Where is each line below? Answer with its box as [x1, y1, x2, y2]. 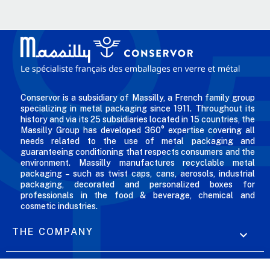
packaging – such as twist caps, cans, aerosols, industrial [20, 169, 255, 179]
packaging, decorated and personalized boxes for [20, 180, 255, 190]
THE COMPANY [12, 226, 93, 238]
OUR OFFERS [12, 257, 84, 269]
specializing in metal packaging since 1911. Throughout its [20, 104, 255, 114]
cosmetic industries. [20, 201, 98, 212]
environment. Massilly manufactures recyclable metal [20, 158, 255, 168]
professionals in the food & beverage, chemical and [20, 190, 255, 201]
